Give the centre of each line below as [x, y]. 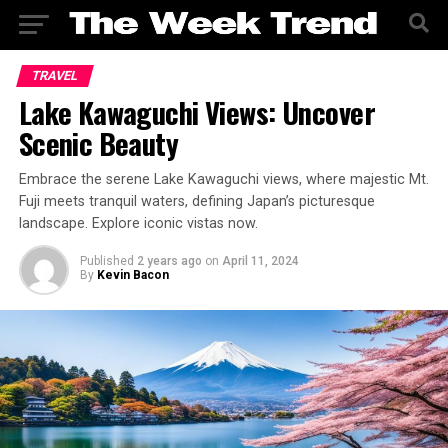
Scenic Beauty [98, 143]
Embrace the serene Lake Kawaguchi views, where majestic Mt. [223, 179]
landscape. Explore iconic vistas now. [138, 223]
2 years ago [169, 261]
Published [106, 261]
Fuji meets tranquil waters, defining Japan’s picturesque [196, 201]
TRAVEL [54, 75]
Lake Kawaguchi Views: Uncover [196, 112]
